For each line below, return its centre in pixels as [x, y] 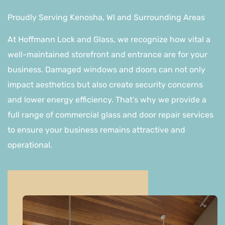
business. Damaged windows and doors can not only [106, 70]
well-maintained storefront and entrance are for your [107, 55]
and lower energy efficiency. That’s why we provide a [107, 100]
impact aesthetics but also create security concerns [105, 85]
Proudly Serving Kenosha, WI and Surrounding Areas [106, 17]
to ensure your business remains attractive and [96, 130]
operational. [30, 145]
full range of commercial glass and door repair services [110, 115]
